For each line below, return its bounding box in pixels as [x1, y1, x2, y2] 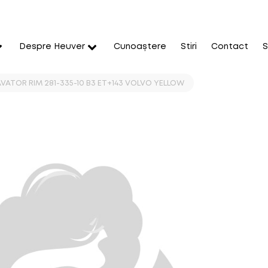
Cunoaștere [114, 43, 166, 50]
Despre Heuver [19, 43, 85, 50]
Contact [211, 43, 248, 50]
